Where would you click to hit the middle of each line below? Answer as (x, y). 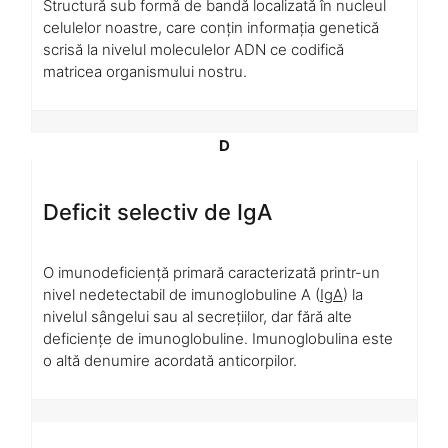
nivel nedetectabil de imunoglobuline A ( (181, 294)
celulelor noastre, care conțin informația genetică (210, 27)
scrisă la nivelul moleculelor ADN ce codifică (193, 49)
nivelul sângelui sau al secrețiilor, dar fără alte (197, 316)
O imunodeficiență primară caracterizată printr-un (211, 272)
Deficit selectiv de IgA (157, 212)
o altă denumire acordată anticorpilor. (169, 360)
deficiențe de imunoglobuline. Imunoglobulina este (217, 338)
